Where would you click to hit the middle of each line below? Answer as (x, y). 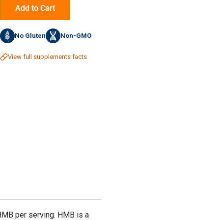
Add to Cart (35, 8)
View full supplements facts (48, 56)
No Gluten (30, 35)
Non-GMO (76, 35)
